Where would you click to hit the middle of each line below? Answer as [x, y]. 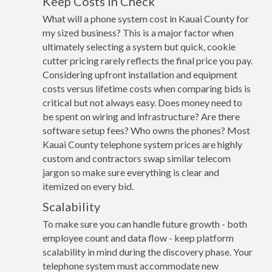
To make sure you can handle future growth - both [145, 224]
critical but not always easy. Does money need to [142, 102]
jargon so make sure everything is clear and [131, 172]
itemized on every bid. [88, 186]
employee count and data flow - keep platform [138, 238]
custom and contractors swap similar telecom [137, 158]
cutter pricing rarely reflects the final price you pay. [148, 60]
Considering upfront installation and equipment [140, 74]
